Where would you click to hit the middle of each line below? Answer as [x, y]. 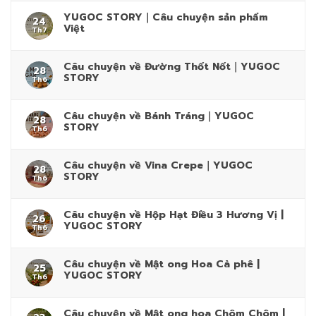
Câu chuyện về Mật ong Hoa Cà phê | [162, 264]
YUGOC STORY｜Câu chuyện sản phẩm [166, 17]
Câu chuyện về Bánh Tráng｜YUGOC [159, 116]
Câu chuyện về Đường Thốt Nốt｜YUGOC [172, 66]
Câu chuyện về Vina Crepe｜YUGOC [158, 165]
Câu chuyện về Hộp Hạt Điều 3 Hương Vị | [174, 214]
